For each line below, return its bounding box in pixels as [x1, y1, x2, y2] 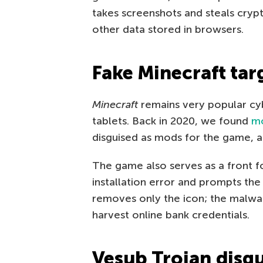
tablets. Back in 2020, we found [92, 114, 251, 128]
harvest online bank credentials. [92, 208, 249, 222]
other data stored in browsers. [92, 23, 244, 36]
